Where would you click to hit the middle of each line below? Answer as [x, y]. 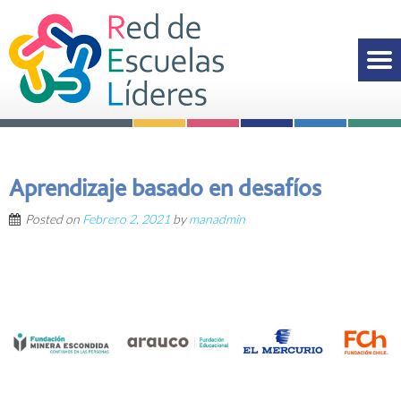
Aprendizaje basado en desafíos [165, 187]
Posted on [54, 219]
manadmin [217, 219]
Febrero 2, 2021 [126, 219]
